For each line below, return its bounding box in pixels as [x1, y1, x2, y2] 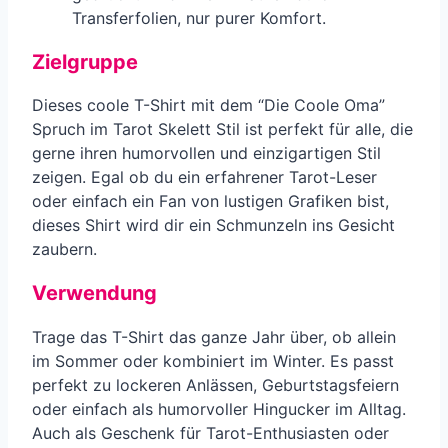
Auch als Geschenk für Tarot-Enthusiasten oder [32, 422, 389, 443]
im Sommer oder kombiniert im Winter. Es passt [32, 350, 394, 371]
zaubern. [32, 239, 97, 260]
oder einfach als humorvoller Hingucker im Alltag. [32, 398, 406, 419]
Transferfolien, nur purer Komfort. [72, 8, 326, 29]
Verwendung [32, 281, 157, 306]
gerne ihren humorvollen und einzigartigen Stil [32, 143, 381, 164]
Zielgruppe [32, 49, 138, 74]
